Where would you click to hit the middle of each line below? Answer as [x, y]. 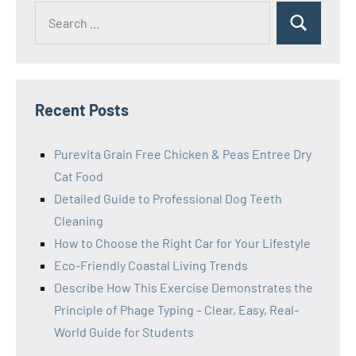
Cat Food [79, 176]
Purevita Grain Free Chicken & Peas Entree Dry [183, 153]
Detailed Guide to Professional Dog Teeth [168, 198]
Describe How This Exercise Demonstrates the [184, 287]
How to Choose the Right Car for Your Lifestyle [182, 242]
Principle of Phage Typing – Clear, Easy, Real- [176, 309]
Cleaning [79, 220]
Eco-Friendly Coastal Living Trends [151, 265]
